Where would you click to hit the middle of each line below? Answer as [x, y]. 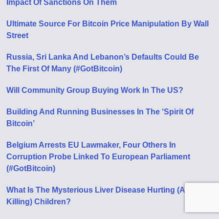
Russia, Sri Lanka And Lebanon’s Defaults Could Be [103, 57]
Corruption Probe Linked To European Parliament [99, 156]
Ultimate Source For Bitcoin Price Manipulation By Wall [108, 23]
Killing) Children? [39, 201]
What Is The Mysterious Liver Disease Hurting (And [101, 190]
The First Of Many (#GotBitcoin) [65, 68]
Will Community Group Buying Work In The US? [95, 90]
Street [18, 35]
